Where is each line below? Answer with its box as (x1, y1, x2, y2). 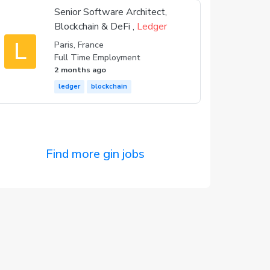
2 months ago (54, 64, 107, 75)
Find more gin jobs (46, 146, 145, 162)
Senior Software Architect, (54, 5, 168, 19)
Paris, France (54, 39, 104, 51)
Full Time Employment (54, 52, 140, 63)
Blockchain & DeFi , (54, 20, 137, 33)
